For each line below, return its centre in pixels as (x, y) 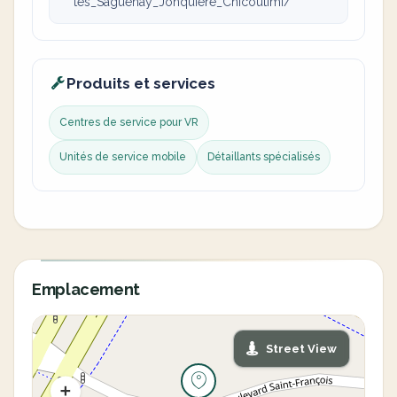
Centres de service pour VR (129, 122)
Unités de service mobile (123, 157)
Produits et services (141, 83)
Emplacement (86, 289)
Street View (301, 349)
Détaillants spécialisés (264, 157)
